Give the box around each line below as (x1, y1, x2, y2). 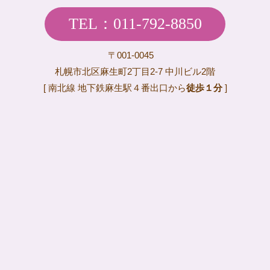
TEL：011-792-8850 (68, 15, 202, 33)
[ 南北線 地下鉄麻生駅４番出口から (43, 83, 186, 93)
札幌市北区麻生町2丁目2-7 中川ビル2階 (55, 66, 215, 77)
